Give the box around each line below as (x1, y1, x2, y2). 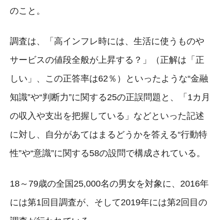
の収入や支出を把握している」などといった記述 (10, 110, 204, 121)
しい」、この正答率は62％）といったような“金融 (10, 73, 208, 83)
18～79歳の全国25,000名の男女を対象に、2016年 (10, 178, 209, 189)
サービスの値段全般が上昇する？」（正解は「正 (10, 55, 204, 65)
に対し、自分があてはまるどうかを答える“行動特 (10, 129, 207, 139)
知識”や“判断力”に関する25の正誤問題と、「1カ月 (10, 92, 210, 102)
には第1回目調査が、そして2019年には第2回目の (10, 197, 207, 207)
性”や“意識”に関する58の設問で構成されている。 (10, 148, 205, 158)
